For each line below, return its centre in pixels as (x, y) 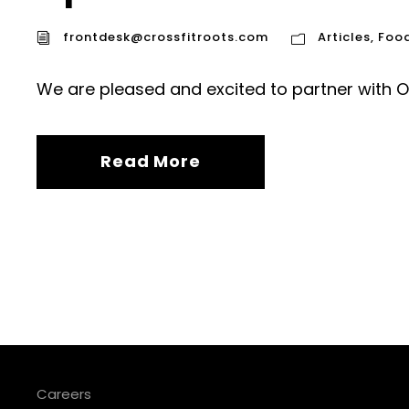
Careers (64, 394)
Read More (151, 162)
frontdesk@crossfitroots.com (166, 37)
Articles (344, 37)
